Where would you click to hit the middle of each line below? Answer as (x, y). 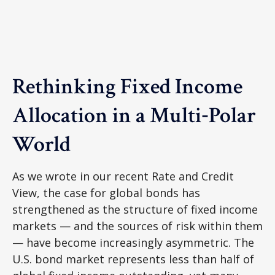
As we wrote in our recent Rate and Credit (123, 176)
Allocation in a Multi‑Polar (134, 116)
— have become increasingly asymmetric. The (133, 242)
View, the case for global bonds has (106, 193)
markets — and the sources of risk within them (137, 226)
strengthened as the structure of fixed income (135, 209)
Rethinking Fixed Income (127, 87)
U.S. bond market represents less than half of (133, 259)
